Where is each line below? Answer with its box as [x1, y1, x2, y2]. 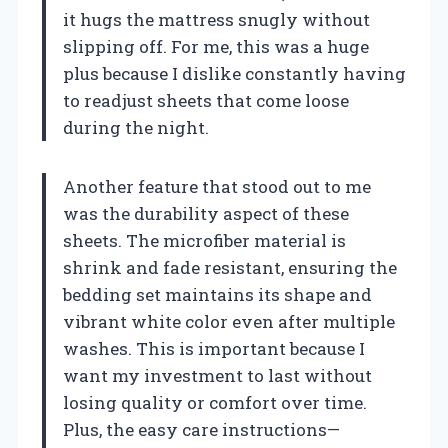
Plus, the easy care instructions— [63, 418, 340, 442]
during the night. [63, 116, 209, 140]
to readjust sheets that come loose [63, 89, 349, 113]
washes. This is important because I [63, 337, 365, 361]
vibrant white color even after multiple [63, 310, 395, 334]
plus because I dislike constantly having [63, 62, 406, 86]
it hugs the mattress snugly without [63, 8, 370, 32]
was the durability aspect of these [63, 202, 349, 226]
